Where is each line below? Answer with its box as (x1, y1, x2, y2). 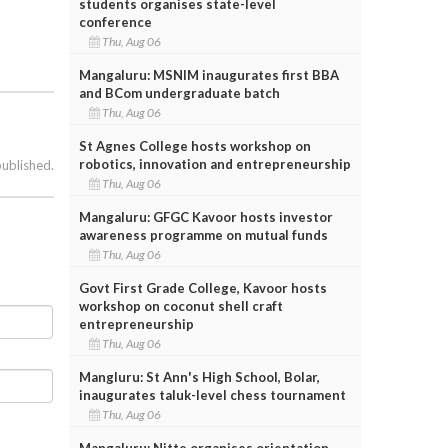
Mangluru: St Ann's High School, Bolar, (78, 368, 320, 385)
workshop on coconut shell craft (78, 297, 283, 314)
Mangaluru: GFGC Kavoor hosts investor (78, 208, 333, 225)
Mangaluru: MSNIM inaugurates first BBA (78, 66, 339, 83)
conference (78, 13, 152, 30)
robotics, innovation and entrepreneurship (78, 155, 351, 172)
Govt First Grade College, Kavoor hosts (78, 279, 327, 296)
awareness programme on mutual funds (78, 226, 328, 243)
